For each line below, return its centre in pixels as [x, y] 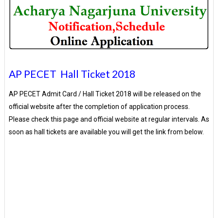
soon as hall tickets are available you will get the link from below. [106, 132]
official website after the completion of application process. [99, 106]
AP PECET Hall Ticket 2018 [72, 73]
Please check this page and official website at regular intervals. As [109, 119]
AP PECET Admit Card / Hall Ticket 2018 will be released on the [105, 94]
